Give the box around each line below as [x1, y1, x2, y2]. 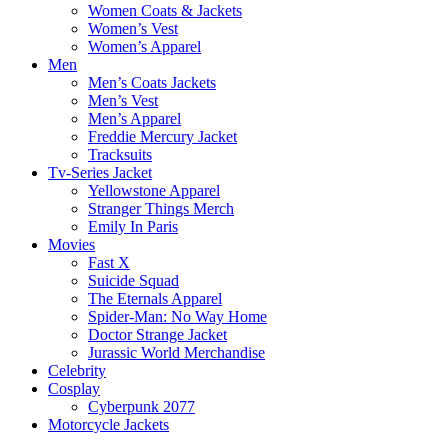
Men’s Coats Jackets [88, 73, 216, 91]
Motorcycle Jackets [48, 415, 169, 433]
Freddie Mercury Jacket [88, 127, 237, 145]
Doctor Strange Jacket [88, 325, 227, 343]
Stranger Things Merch [88, 199, 234, 217]
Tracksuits [88, 145, 152, 163]
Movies [48, 235, 95, 253]
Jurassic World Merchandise [88, 343, 265, 361]
